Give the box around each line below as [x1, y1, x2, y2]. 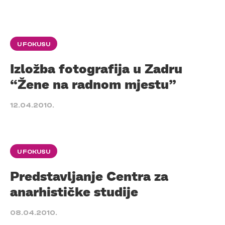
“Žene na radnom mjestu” [10, 75, 176, 92]
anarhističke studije [10, 183, 138, 199]
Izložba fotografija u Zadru [10, 60, 182, 76]
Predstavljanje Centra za [10, 167, 168, 184]
